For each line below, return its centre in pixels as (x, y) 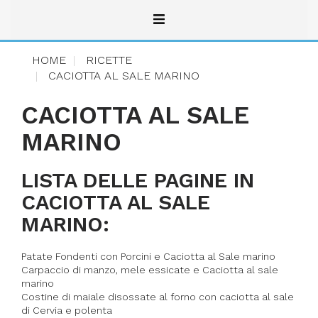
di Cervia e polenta (67, 311)
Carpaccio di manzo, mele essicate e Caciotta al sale (150, 270)
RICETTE (109, 60)
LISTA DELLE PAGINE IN (138, 181)
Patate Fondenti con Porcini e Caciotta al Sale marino (148, 257)
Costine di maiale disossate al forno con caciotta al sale (158, 297)
